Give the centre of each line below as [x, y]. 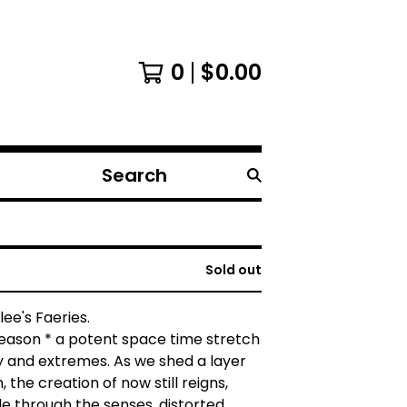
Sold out [233, 270]
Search [119, 184]
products [126, 206]
